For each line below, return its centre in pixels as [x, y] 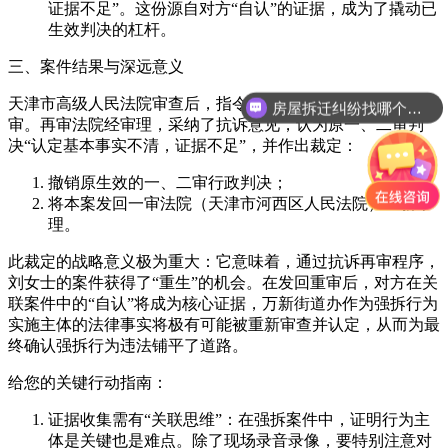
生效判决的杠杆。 [112, 29]
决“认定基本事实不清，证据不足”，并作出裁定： [183, 145]
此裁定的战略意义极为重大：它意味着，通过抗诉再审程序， [224, 261]
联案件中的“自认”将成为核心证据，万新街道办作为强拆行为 [223, 303]
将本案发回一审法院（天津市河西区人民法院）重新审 [240, 203]
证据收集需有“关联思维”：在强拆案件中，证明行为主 [239, 419]
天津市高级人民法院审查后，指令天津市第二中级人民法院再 [224, 103]
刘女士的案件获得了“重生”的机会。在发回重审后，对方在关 [223, 282]
